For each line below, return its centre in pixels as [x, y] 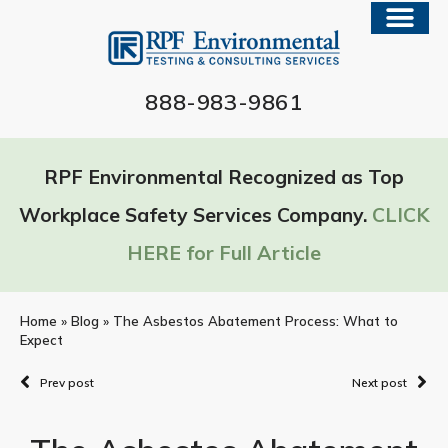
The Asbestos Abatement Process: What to [255, 320]
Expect [41, 339]
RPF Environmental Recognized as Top [224, 176]
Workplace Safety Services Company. [195, 214]
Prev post [67, 382]
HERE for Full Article [224, 252]
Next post [379, 382]
